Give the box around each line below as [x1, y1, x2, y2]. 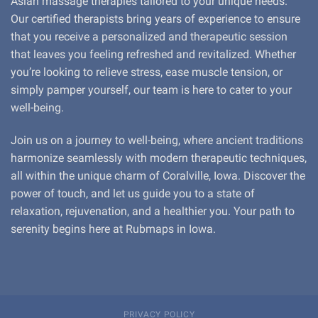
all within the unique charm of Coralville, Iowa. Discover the [11, 168, 305, 182]
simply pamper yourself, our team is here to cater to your [11, 83, 292, 97]
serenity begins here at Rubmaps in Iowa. [11, 221, 216, 236]
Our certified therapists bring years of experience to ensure [11, 12, 300, 26]
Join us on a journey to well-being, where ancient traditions [11, 133, 303, 147]
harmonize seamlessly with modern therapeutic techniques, [11, 150, 307, 165]
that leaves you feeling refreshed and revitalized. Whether [11, 48, 296, 62]
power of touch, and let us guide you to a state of [11, 186, 255, 200]
